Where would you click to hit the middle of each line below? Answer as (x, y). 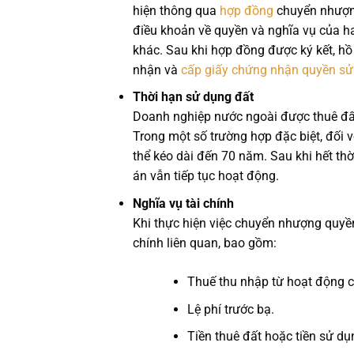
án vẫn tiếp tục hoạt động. (205, 176)
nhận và (155, 70)
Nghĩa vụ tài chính (183, 203)
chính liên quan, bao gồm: (204, 243)
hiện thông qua (174, 10)
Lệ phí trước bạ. (230, 309)
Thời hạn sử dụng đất (193, 97)
